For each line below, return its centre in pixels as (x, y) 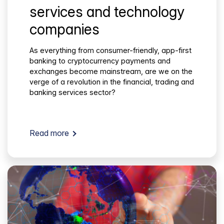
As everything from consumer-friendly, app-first (110, 50)
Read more (49, 133)
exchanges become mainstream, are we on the (111, 71)
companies (64, 29)
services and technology (107, 11)
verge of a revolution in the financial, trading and (112, 82)
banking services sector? (72, 92)
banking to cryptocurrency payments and (100, 61)
